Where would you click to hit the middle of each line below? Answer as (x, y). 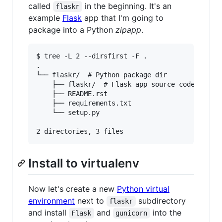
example (45, 18)
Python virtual (143, 189)
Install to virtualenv (84, 163)
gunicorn (132, 213)
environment (52, 200)
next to (91, 200)
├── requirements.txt (84, 103)
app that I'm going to (123, 18)
